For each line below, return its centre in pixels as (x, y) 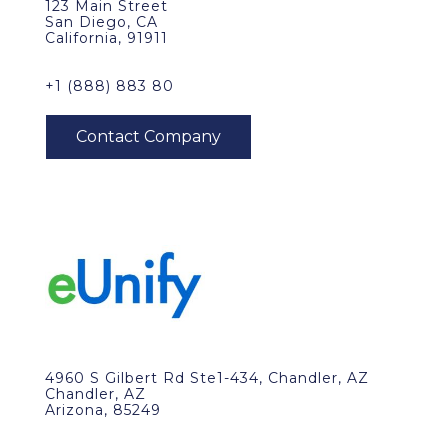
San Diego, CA (101, 22)
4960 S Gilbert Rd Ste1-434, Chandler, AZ (207, 378)
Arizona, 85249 (103, 410)
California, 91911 (106, 38)
